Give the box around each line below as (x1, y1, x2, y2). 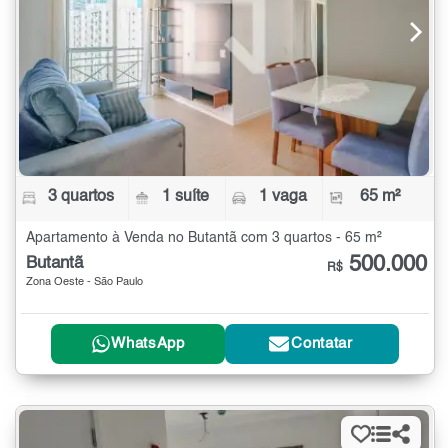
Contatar (291, 336, 353, 352)
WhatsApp (111, 336, 185, 352)
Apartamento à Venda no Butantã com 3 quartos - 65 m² (26, 230, 382, 245)
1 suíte (162, 188, 210, 205)
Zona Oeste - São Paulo (26, 276, 143, 288)
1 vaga (258, 188, 307, 205)
